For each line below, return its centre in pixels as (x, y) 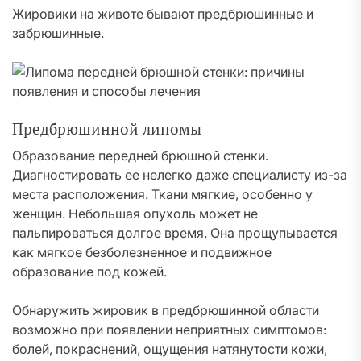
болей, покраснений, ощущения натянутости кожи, (170, 349)
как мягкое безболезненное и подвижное (142, 252)
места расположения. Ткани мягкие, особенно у (162, 194)
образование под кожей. (89, 272)
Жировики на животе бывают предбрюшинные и (163, 14)
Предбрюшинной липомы (107, 129)
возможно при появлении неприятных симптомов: (169, 330)
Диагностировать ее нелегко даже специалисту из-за (180, 175)
